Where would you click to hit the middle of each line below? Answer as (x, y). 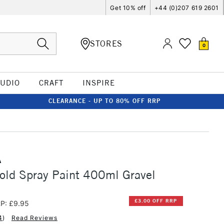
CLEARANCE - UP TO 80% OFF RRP (104, 101)
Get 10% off (128, 7)
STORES (106, 43)
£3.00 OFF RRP (156, 201)
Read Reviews (34, 217)
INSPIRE (98, 83)
